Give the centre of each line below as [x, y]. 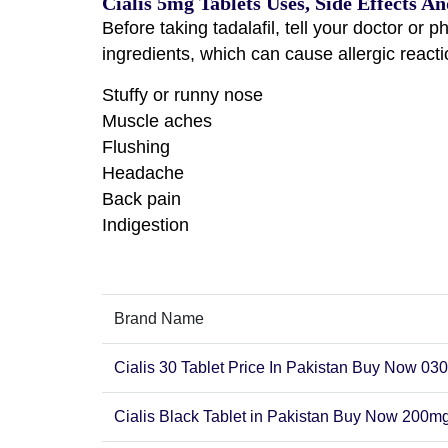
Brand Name [159, 318]
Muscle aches [159, 120]
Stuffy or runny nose [185, 94]
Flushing [138, 146]
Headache [145, 172]
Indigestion [145, 224]
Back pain [144, 198]
